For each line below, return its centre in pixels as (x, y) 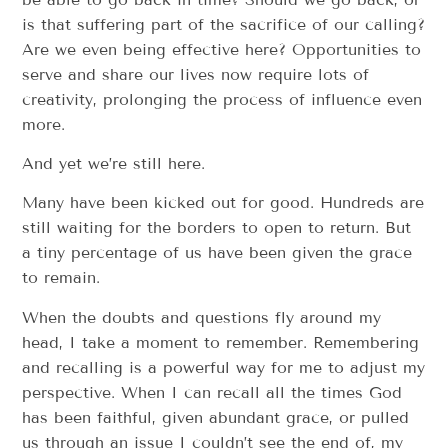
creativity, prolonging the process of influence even (222, 99)
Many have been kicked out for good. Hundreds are (223, 203)
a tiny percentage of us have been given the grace (217, 253)
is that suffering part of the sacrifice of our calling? (224, 24)
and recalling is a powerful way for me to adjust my (224, 367)
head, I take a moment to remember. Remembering (221, 342)
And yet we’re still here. (114, 164)
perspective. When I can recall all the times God (212, 392)
